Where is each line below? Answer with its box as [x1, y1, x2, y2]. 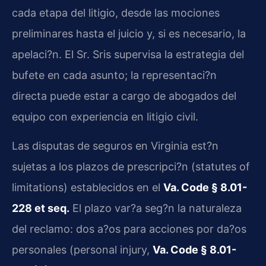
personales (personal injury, [12, 243, 153, 256]
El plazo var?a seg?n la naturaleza [69, 202, 242, 215]
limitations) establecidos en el [12, 181, 163, 194]
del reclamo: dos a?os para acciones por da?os [12, 223, 246, 236]
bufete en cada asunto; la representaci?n [12, 68, 217, 81]
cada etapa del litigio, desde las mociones [12, 6, 220, 19]
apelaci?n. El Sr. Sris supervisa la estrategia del [12, 47, 244, 61]
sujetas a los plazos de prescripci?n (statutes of [12, 160, 250, 173]
